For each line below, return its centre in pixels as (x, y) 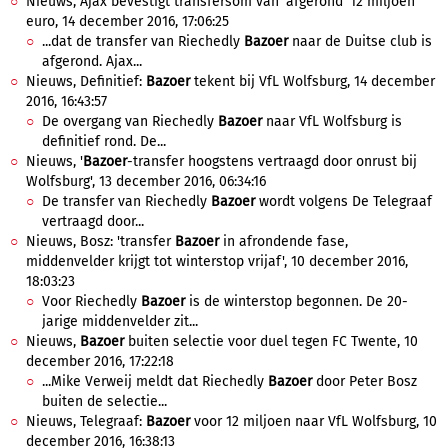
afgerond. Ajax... (92, 61)
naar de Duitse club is (360, 41)
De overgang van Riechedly (130, 121)
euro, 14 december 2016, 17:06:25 (127, 21)
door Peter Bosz (364, 381)
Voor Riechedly (91, 301)
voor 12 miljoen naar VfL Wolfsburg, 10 (313, 421)
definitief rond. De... (104, 141)
